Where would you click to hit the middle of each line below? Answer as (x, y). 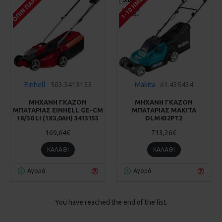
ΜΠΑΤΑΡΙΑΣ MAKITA (164, 110)
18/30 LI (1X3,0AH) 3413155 (58, 118)
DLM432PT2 (164, 118)
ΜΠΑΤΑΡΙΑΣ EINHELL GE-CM (58, 110)
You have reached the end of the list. (111, 202)
